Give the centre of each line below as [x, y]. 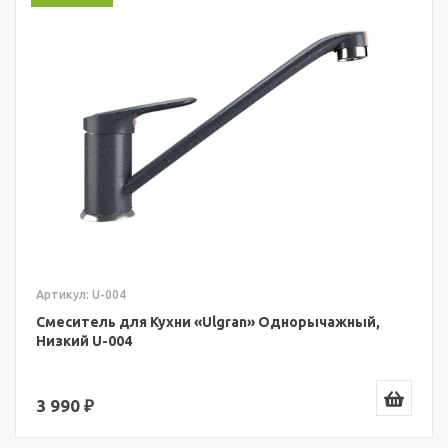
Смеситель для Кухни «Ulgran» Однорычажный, [208, 322]
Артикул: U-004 [81, 295]
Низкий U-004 [84, 341]
